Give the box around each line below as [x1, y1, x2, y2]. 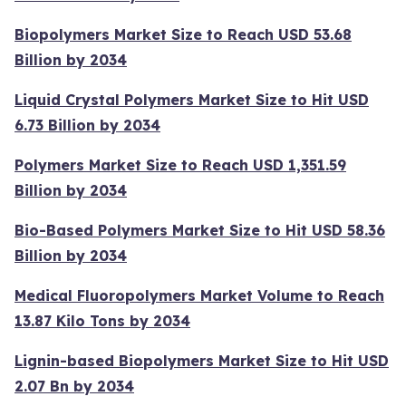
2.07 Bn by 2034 [14, 376, 134, 395]
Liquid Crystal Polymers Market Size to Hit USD [14, 90, 369, 109]
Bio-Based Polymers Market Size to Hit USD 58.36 [14, 220, 385, 239]
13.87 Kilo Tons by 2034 [14, 311, 190, 330]
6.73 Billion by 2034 [14, 115, 160, 134]
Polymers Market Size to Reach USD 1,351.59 [14, 155, 346, 174]
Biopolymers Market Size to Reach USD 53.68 [14, 24, 352, 43]
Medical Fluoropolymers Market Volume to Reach [14, 285, 384, 304]
